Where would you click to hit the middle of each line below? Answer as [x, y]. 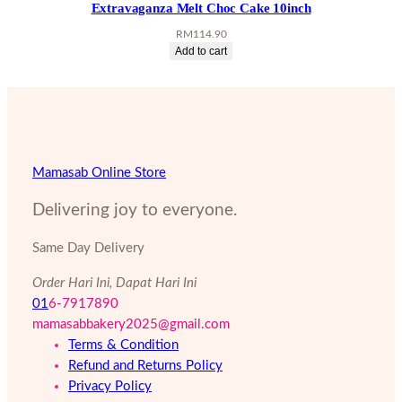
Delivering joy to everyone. [135, 210]
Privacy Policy [110, 386]
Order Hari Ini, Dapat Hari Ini [114, 283]
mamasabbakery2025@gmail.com [131, 324]
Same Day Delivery [88, 248]
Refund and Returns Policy [145, 365]
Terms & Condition [123, 345]
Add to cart [201, 51]
